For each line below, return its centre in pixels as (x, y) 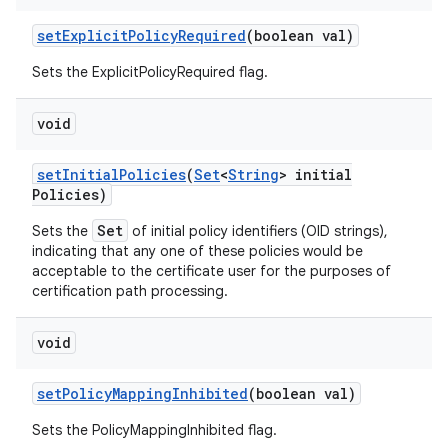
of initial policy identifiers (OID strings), (258, 231)
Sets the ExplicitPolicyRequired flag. (150, 72)
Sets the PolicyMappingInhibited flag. (154, 430)
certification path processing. (130, 291)
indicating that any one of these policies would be (197, 251)
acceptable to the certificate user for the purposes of (211, 271)
